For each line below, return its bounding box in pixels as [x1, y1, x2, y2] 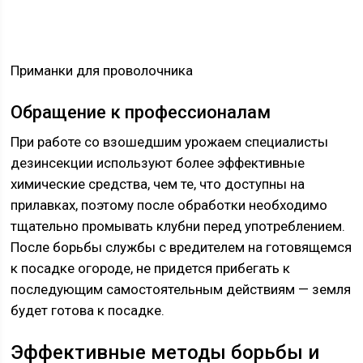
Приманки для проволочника [11, 62, 194, 79]
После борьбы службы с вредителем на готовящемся [11, 239, 352, 255]
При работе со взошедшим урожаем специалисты [11, 134, 329, 150]
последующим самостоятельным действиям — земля [11, 281, 352, 297]
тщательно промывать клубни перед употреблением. [11, 218, 346, 234]
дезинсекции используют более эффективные [11, 155, 305, 171]
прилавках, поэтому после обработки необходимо [11, 197, 328, 213]
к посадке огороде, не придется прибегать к [11, 260, 291, 276]
